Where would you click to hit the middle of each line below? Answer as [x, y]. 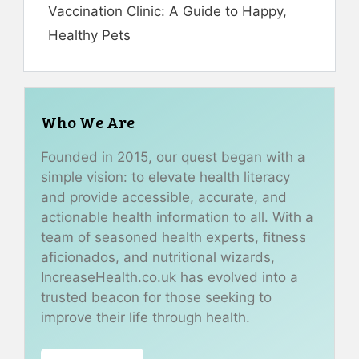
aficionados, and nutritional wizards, [158, 258]
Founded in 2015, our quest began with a [173, 157]
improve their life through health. [145, 318]
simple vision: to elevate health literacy [165, 177]
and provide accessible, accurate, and [164, 198]
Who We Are [88, 122]
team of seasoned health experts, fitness [173, 238]
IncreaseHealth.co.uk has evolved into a [169, 278]
